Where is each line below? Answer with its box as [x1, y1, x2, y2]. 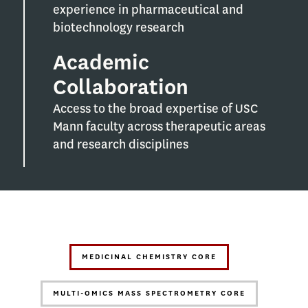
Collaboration [53, 73, 188, 101]
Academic [53, 48, 149, 76]
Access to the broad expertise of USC [53, 100, 258, 117]
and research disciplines [53, 136, 188, 153]
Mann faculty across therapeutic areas [53, 118, 265, 135]
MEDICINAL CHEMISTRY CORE [81, 252, 217, 262]
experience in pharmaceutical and [53, 1, 243, 18]
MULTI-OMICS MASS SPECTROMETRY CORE [52, 288, 245, 298]
